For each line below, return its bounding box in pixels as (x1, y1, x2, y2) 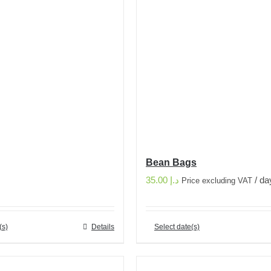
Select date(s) (154, 223, 200, 231)
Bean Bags (146, 157, 197, 168)
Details (91, 223, 114, 231)
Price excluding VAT (181, 177, 252, 185)
